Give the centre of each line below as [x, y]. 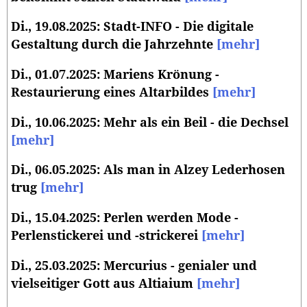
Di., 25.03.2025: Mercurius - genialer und [134, 266]
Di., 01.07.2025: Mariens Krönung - [115, 75]
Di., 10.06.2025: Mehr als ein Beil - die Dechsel [150, 122]
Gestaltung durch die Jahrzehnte [114, 45]
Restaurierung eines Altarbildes [112, 93]
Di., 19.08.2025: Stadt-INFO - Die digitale [132, 27]
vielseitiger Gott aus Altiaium [104, 283]
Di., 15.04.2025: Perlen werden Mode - [125, 218]
